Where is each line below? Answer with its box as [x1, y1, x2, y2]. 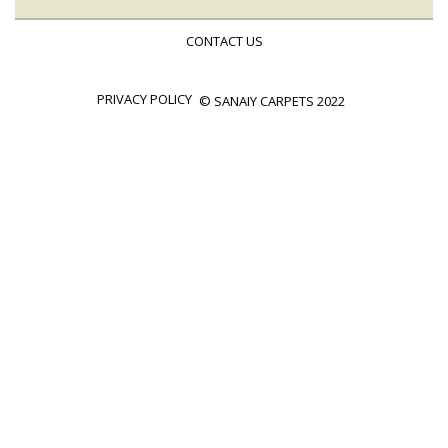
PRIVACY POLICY [96, 89, 192, 108]
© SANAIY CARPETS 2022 [198, 91, 345, 110]
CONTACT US [185, 31, 263, 50]
